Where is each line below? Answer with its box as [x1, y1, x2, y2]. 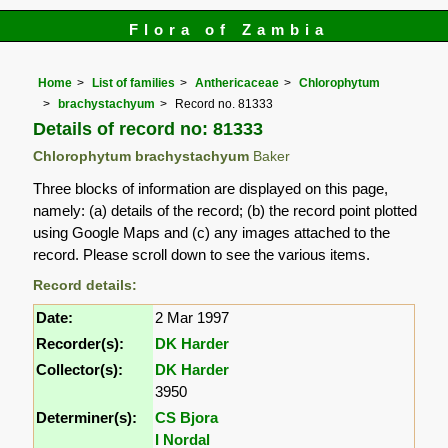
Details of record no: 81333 [33, 117, 264, 139]
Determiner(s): [36, 408, 138, 426]
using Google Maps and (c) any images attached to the [33, 223, 391, 241]
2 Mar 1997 [155, 308, 230, 326]
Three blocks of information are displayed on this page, [33, 179, 389, 197]
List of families [92, 76, 176, 91]
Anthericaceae [195, 76, 280, 91]
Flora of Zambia [128, 21, 330, 38]
